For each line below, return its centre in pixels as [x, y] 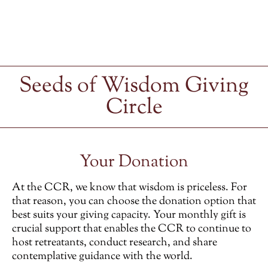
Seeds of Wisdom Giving [134, 86]
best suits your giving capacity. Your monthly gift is [129, 216]
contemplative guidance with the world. [102, 257]
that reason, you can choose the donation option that [134, 202]
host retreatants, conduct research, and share [115, 243]
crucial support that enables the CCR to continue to [132, 229]
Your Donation [134, 162]
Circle [134, 108]
